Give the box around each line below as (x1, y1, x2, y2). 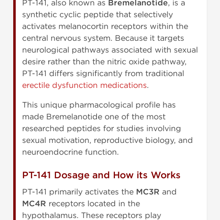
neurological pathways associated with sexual (22, 45, 198, 55)
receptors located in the (46, 199, 140, 209)
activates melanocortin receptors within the (22, 22, 188, 31)
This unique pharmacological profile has (22, 100, 176, 110)
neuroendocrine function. (22, 147, 119, 157)
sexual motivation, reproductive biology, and (22, 136, 193, 145)
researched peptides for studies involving (22, 124, 181, 134)
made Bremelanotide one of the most (22, 112, 165, 122)
